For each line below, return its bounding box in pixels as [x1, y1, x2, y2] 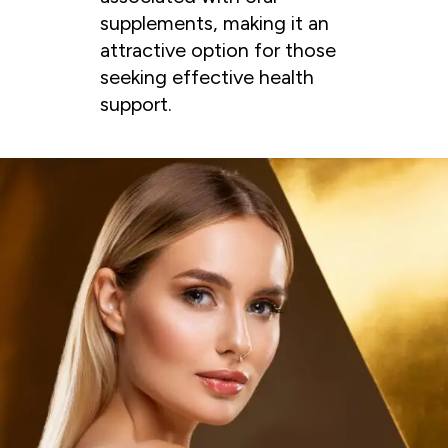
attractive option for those [100, 38, 336, 63]
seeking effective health [100, 65, 314, 90]
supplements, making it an [100, 11, 329, 36]
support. [100, 92, 172, 117]
